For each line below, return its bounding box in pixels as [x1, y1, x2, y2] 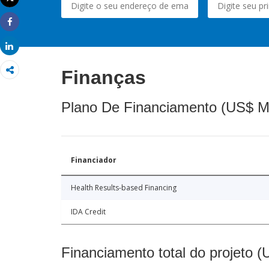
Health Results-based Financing [71, 182, 177, 193]
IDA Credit [71, 206, 106, 217]
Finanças [61, 66, 146, 88]
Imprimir [10, 2, 42, 14]
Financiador [71, 154, 116, 165]
